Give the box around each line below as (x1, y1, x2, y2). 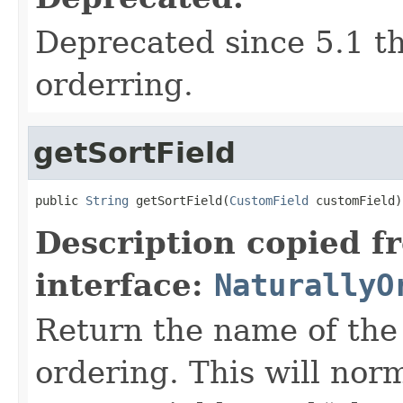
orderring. (35, 66, 193, 103)
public (35, 193, 85, 208)
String (85, 193, 129, 208)
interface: (35, 266, 214, 303)
